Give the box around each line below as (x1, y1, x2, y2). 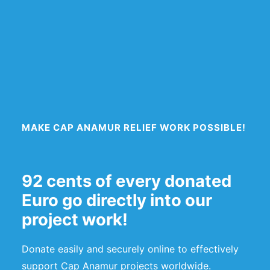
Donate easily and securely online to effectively (22, 243, 239, 255)
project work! (22, 210, 128, 230)
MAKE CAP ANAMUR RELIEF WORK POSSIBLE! (22, 122, 246, 133)
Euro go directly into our (22, 190, 212, 210)
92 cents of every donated (22, 171, 231, 191)
